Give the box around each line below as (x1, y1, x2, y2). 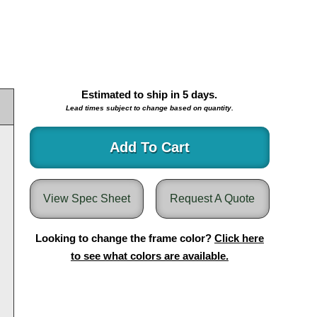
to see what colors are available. (70, 250, 229, 262)
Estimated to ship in (81, 88, 183, 100)
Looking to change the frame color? (35, 232, 214, 244)
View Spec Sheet (43, 192, 131, 204)
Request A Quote (170, 192, 255, 204)
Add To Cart (109, 139, 190, 155)
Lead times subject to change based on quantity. (65, 104, 234, 112)
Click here (214, 232, 264, 244)
